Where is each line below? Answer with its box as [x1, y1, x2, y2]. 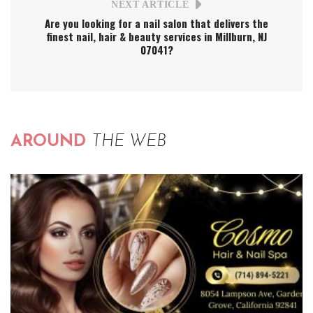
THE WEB [92, 133, 166, 151]
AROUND [10, 133, 92, 151]
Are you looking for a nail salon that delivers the [45, 15, 268, 31]
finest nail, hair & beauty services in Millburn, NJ [46, 29, 267, 45]
